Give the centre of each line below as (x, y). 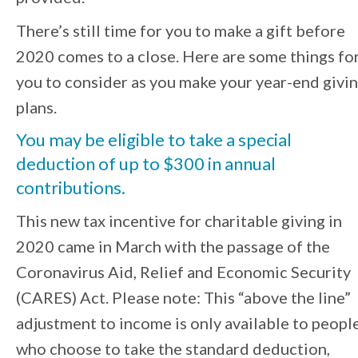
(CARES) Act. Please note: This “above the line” (183, 298)
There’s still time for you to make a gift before (181, 31)
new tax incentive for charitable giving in (196, 221)
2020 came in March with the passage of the (173, 247)
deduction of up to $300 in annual (146, 164)
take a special (240, 140)
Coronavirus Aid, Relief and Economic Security (183, 272)
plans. (36, 107)
